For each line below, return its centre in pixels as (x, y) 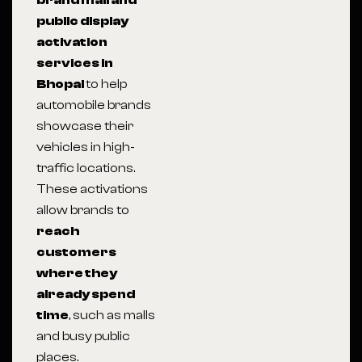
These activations (92, 189)
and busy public (83, 336)
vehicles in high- (86, 147)
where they (77, 273)
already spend (86, 294)
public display (82, 21)
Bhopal (61, 84)
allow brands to (83, 210)
